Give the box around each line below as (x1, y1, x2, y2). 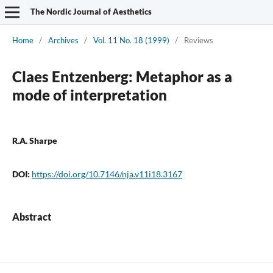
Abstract (12, 210, 51, 222)
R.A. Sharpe (12, 135, 57, 146)
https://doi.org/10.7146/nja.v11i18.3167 (31, 168, 182, 179)
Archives (48, 35, 79, 45)
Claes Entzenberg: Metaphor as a (12, 67, 232, 85)
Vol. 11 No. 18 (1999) (93, 35, 169, 45)
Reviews (183, 35, 213, 45)
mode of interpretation (12, 85, 167, 104)
